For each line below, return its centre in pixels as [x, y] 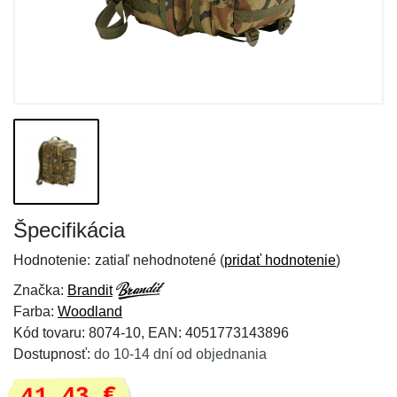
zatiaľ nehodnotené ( [160, 260]
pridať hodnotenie [280, 260]
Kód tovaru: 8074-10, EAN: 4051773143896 [151, 333]
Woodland [90, 311]
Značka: [40, 290]
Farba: [35, 311]
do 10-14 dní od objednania [180, 354]
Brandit [90, 290]
